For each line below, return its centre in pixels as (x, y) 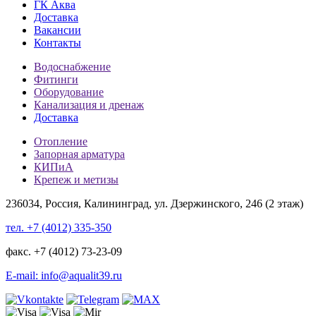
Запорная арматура (79, 154)
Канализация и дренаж (89, 104)
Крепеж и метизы (76, 179)
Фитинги (56, 79)
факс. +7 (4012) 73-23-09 (64, 251)
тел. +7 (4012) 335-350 (59, 227)
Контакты (57, 42)
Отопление (61, 141)
